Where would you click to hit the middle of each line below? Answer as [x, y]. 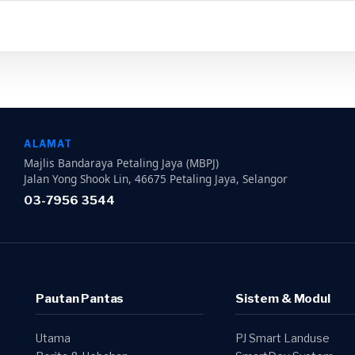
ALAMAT [48, 144]
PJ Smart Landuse [282, 338]
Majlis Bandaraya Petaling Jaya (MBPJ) [122, 163]
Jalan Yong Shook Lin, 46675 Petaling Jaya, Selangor [156, 179]
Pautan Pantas [80, 298]
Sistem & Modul [282, 298]
